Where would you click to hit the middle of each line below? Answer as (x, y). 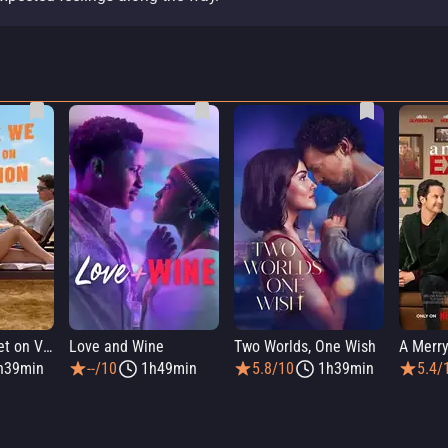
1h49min (169, 368)
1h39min (346, 368)
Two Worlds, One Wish (305, 346)
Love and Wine (116, 346)
